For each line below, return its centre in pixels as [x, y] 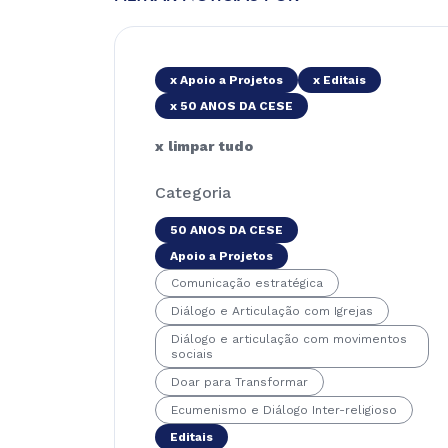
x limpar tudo [204, 146]
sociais [192, 354]
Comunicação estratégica [247, 283]
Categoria [193, 192]
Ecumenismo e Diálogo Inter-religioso [284, 410]
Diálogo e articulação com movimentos [289, 339]
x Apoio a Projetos [226, 80]
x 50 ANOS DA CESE [231, 106]
